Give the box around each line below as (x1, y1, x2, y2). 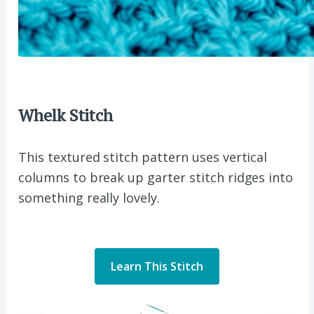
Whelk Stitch (18, 104, 113, 127)
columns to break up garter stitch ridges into (18, 169, 294, 186)
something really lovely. (18, 189, 161, 207)
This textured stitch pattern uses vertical (18, 149, 268, 166)
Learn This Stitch (111, 259, 203, 275)
